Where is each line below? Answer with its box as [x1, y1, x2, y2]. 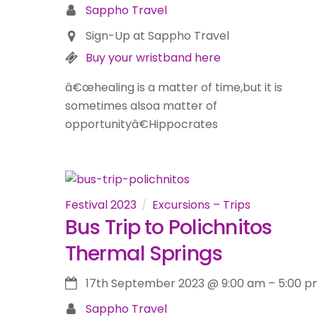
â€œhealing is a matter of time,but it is [65, 79, 282, 96]
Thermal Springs [65, 238, 223, 267]
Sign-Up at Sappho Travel [85, 27, 229, 44]
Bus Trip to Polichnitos [65, 212, 272, 241]
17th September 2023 [85, 275, 204, 292]
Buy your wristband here [85, 49, 221, 66]
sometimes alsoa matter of [65, 97, 217, 114]
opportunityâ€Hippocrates [65, 115, 218, 132]
